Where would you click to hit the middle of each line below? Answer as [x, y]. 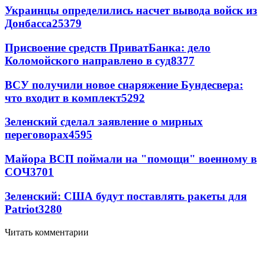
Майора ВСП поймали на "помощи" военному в [131, 159]
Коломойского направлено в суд [88, 60]
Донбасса [28, 24]
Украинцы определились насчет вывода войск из [131, 11]
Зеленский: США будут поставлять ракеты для [126, 196]
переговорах [37, 135]
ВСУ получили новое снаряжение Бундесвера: [124, 85]
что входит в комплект [63, 98]
